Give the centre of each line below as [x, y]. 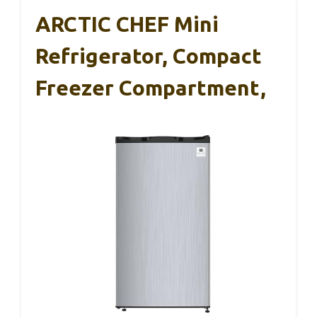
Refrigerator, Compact [149, 56]
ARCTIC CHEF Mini [127, 24]
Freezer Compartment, [151, 87]
